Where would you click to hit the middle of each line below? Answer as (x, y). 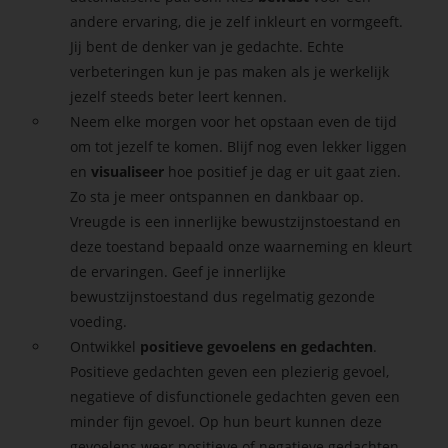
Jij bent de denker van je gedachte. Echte (207, 46)
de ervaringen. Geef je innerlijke (178, 271)
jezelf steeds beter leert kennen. (179, 96)
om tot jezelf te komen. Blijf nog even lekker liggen (239, 146)
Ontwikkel (105, 346)
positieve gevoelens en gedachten (257, 346)
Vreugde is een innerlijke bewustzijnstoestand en (236, 221)
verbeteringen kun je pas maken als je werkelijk (230, 71)
